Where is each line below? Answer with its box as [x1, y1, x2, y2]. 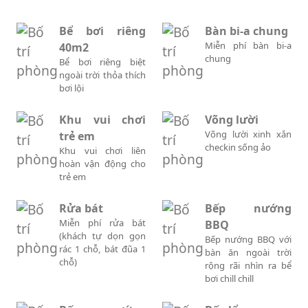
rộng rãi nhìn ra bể [205, 259, 291, 272]
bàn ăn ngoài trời [205, 246, 291, 259]
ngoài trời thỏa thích [59, 69, 146, 82]
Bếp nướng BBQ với [205, 233, 291, 246]
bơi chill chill [205, 272, 254, 285]
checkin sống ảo [205, 141, 272, 154]
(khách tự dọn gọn [59, 230, 146, 243]
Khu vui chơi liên [59, 144, 146, 157]
